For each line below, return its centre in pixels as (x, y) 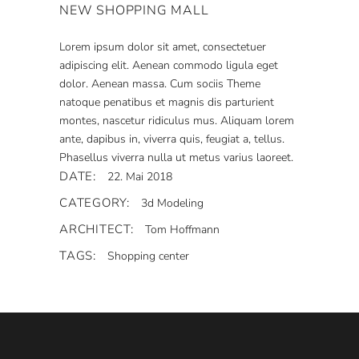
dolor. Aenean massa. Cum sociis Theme (160, 84)
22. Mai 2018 (139, 177)
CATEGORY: (95, 203)
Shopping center (148, 256)
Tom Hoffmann (182, 230)
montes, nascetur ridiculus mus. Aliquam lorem (177, 121)
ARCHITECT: (97, 229)
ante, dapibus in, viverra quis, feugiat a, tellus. (172, 139)
